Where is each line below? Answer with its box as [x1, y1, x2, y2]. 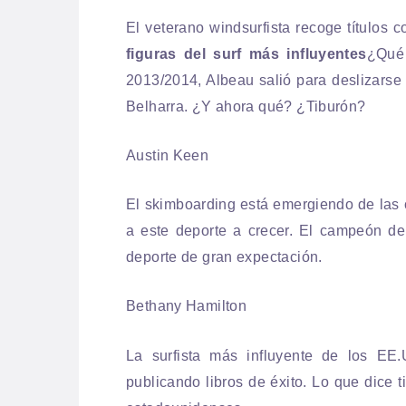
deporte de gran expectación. [126, 249, 323, 266]
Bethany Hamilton [126, 298, 247, 314]
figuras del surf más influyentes [126, 45, 367, 62]
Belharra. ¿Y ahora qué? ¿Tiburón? [126, 98, 366, 114]
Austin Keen [126, 148, 209, 164]
